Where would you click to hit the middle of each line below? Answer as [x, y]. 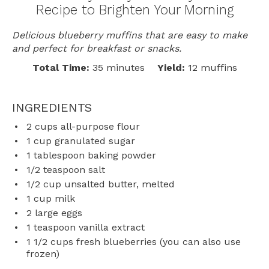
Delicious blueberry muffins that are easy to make [130, 35]
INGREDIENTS [52, 108]
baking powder [120, 156]
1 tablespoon [56, 156]
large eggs [57, 213]
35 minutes [118, 68]
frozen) [43, 254]
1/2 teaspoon [56, 170]
